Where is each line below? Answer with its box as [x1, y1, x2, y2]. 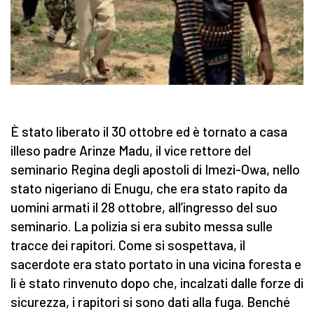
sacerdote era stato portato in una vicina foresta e [11, 256, 301, 273]
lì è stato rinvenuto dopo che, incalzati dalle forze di [11, 275, 303, 292]
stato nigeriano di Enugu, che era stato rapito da [11, 180, 287, 197]
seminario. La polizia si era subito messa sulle [11, 218, 273, 235]
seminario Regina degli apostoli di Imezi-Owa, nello [11, 161, 300, 178]
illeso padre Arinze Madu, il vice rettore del [11, 142, 251, 159]
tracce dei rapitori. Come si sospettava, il [11, 237, 245, 254]
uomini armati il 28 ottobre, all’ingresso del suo [11, 199, 278, 216]
